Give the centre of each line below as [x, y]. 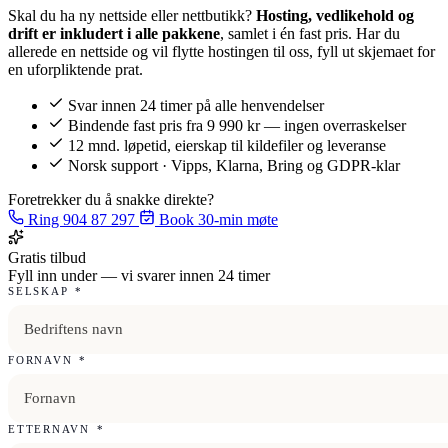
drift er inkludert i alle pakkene [114, 33]
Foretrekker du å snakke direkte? [111, 199]
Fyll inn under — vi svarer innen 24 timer [139, 275]
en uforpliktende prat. [75, 69]
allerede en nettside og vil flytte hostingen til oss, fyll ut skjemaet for [221, 51]
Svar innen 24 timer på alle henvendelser [196, 105]
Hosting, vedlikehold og [335, 15]
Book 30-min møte [216, 219]
